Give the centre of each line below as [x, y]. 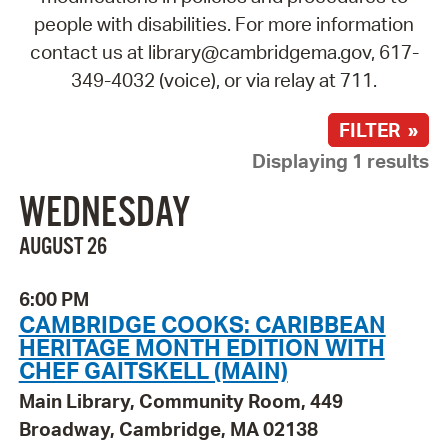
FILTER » [379, 129]
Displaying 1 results [341, 160]
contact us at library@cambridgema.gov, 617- [224, 51]
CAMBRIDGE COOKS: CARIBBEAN [202, 324]
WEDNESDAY [104, 214]
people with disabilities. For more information [224, 23]
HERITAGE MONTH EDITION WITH [201, 347]
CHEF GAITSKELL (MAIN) [153, 370]
